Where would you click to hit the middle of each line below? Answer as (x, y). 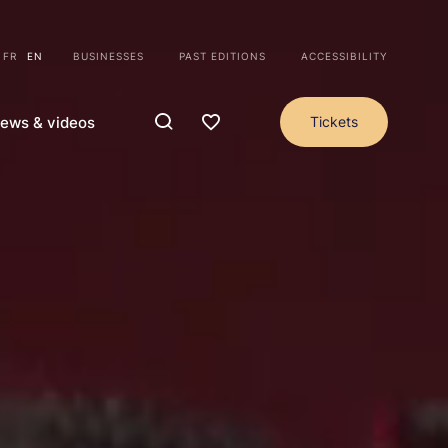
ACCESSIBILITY (344, 56)
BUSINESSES (108, 56)
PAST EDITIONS (222, 56)
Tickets (334, 121)
